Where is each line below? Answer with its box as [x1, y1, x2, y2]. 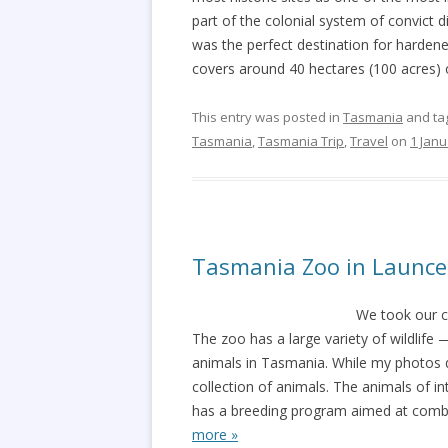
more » [192, 425, 238, 444]
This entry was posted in [192, 108, 343, 126]
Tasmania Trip [258, 132, 344, 150]
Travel [350, 132, 388, 150]
